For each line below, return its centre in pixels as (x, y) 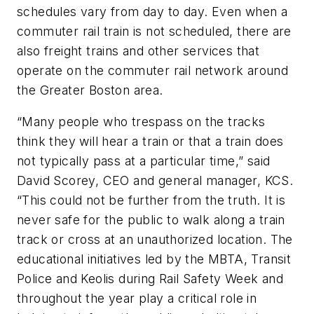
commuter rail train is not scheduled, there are (154, 31)
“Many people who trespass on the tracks (141, 122)
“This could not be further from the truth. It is (151, 200)
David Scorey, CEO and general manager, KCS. (155, 181)
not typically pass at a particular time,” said (144, 161)
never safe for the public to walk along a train (151, 220)
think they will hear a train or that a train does (150, 142)
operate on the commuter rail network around (153, 70)
